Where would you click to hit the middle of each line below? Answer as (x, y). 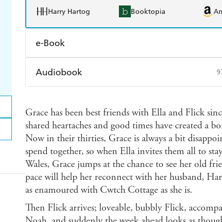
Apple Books (151, 68)
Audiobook (59, 72)
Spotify (142, 97)
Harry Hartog (69, 11)
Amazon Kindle (73, 68)
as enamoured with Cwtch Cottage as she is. (109, 190)
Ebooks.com (67, 90)
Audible (60, 97)
